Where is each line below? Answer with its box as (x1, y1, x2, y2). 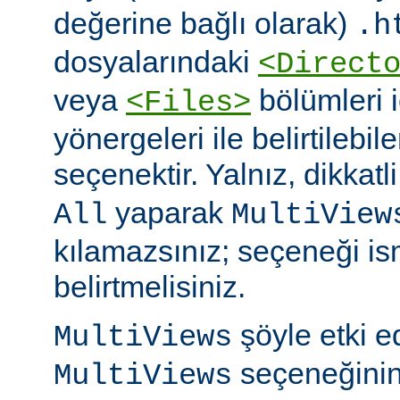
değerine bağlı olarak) (54, 6, 355, 41)
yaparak (107, 196, 231, 230)
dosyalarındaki (54, 45, 258, 79)
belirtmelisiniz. (54, 270, 246, 304)
